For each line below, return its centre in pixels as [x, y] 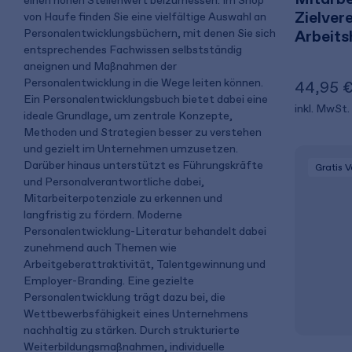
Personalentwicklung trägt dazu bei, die [125, 297]
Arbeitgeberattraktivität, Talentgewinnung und [145, 264]
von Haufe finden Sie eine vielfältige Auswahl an [145, 16]
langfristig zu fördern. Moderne [103, 214]
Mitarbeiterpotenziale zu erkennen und [123, 198]
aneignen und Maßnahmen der [100, 66]
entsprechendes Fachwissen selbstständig [133, 49]
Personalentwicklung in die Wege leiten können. [143, 82]
